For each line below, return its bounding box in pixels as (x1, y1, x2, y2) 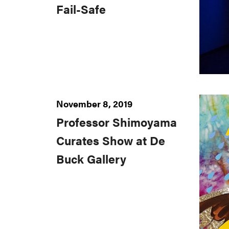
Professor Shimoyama (56, 114, 177, 131)
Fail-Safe (56, 1, 106, 18)
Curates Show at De (56, 132, 165, 149)
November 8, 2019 (56, 97, 132, 110)
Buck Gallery (56, 151, 126, 168)
